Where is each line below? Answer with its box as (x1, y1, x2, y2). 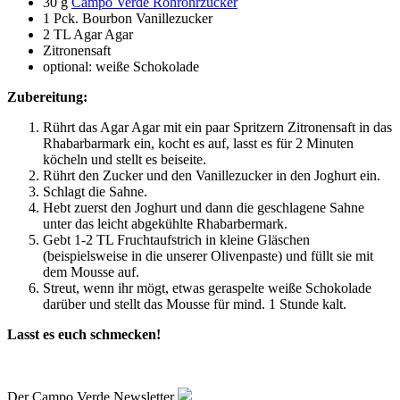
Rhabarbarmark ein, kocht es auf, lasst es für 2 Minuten (43, 135, 354, 151)
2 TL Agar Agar (43, 26, 133, 42)
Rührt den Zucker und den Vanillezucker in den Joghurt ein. (43, 167, 380, 183)
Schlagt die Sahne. (43, 183, 147, 199)
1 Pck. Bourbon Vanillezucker (43, 10, 212, 26)
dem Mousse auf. (43, 263, 139, 279)
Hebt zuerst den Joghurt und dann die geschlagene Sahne (43, 199, 364, 215)
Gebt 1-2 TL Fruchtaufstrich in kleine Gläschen (43, 231, 310, 247)
